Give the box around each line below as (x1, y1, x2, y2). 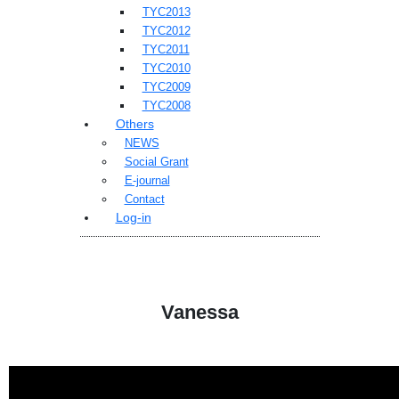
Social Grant (124, 155, 189, 168)
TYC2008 (142, 99, 191, 112)
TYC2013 (142, 5, 191, 19)
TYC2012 (142, 24, 191, 37)
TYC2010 (142, 61, 191, 75)
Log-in (115, 210, 151, 224)
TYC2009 (142, 80, 191, 94)
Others (115, 117, 154, 131)
